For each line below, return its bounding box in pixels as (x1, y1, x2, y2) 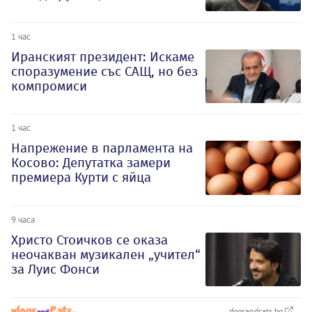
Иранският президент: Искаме (11, 48, 194, 65)
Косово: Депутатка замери (11, 155, 171, 171)
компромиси (11, 77, 87, 94)
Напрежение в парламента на (11, 140, 193, 157)
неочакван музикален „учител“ (11, 247, 201, 263)
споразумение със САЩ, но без (11, 63, 198, 79)
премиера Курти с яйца (11, 169, 151, 186)
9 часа (11, 214, 35, 226)
